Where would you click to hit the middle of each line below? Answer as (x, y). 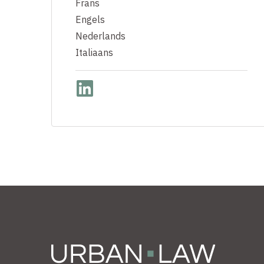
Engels (90, 19)
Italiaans (94, 52)
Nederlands (100, 36)
